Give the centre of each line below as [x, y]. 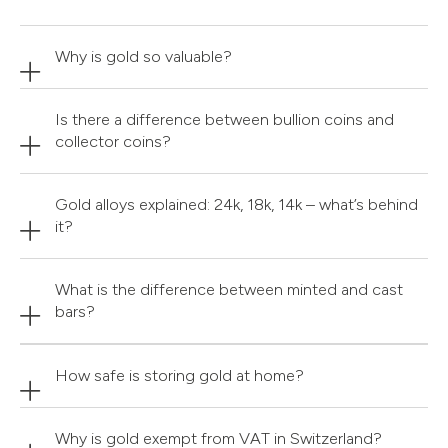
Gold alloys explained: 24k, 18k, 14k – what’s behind [236, 205]
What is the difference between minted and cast [229, 290]
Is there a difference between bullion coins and [224, 120]
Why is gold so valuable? [143, 57]
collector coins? [113, 142]
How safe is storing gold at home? [179, 376]
